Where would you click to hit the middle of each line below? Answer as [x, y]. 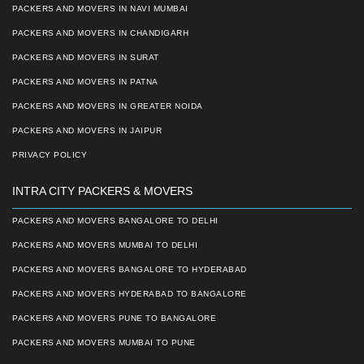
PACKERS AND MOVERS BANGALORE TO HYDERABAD [130, 270]
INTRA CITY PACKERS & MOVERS [102, 191]
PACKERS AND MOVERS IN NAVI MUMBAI [100, 9]
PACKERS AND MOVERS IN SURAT [86, 58]
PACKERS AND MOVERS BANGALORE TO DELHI [115, 221]
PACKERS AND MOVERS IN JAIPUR [87, 131]
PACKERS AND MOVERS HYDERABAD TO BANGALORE [130, 294]
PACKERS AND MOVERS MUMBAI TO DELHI [105, 245]
